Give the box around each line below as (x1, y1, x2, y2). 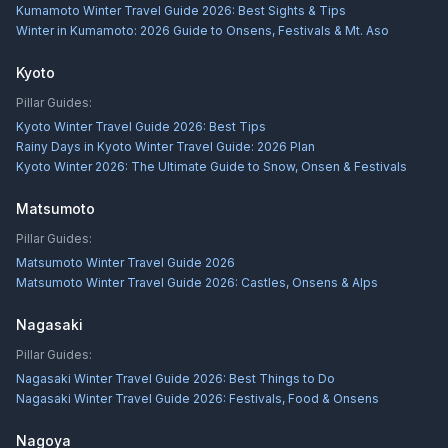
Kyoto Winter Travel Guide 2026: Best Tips (16, 119, 266, 134)
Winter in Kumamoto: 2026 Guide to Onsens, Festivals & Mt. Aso (16, 23, 389, 38)
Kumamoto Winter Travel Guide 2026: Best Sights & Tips (16, 3, 346, 18)
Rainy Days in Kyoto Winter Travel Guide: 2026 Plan (16, 139, 315, 154)
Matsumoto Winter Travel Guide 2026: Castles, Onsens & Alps (16, 275, 378, 290)
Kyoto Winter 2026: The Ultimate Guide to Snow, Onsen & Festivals (16, 159, 407, 174)
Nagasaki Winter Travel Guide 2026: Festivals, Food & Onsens (16, 391, 379, 406)
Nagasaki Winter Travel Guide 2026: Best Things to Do (16, 371, 335, 386)
